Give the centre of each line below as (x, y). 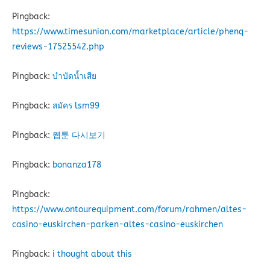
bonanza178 (77, 165)
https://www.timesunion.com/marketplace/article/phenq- (130, 32)
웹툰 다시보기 (79, 136)
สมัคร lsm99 (76, 106)
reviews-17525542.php (58, 47)
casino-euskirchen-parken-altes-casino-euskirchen (118, 225)
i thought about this (92, 254)
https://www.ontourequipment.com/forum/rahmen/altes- (129, 210)
